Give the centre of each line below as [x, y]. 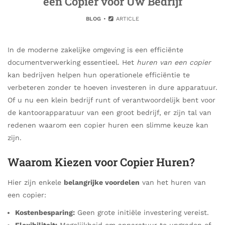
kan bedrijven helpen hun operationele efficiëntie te [99, 75]
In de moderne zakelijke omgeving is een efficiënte [95, 50]
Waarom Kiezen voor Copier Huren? [101, 162]
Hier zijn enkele [36, 182]
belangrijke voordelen [102, 182]
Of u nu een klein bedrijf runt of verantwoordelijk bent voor [111, 100]
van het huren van [173, 182]
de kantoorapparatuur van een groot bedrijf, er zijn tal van [109, 113]
